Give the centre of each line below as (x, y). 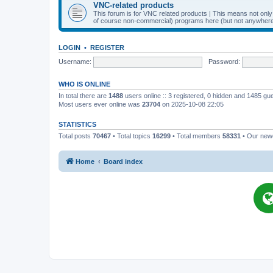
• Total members (197, 136)
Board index (123, 161)
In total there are (83, 96)
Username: (75, 61)
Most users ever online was (100, 104)
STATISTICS (77, 124)
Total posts (76, 136)
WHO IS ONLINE (84, 84)
